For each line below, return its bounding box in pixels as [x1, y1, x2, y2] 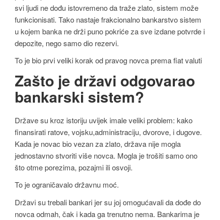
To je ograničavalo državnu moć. [15, 179, 119, 190]
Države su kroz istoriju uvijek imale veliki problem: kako [15, 114, 192, 125]
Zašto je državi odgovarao [15, 69, 195, 91]
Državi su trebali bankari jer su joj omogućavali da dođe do [15, 197, 201, 207]
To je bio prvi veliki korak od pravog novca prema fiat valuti [15, 55, 202, 66]
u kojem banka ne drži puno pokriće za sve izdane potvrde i [15, 26, 205, 36]
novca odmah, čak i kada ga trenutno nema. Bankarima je [15, 209, 199, 219]
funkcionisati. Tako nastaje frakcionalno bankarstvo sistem [15, 14, 201, 25]
